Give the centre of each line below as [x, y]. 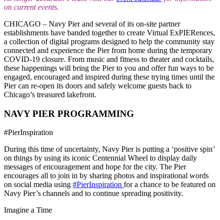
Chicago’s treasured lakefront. [50, 94]
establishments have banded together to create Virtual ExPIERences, [110, 32]
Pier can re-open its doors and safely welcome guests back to [98, 85]
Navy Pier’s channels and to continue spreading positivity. [94, 193]
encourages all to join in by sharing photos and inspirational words [106, 176]
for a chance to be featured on [170, 185]
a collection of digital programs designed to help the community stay [109, 41]
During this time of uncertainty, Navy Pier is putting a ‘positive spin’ [109, 149]
